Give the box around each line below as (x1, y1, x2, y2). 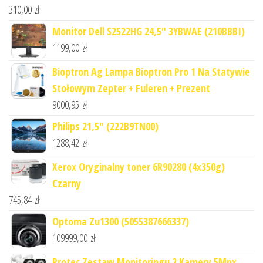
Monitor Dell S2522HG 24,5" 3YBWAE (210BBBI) (52, 23, 245, 38)
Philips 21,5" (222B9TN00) (52, 119, 159, 133)
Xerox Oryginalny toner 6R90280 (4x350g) (52, 159, 225, 174)
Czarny (52, 176, 81, 190)
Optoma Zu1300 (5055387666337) (52, 214, 189, 228)
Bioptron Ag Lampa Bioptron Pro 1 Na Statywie (52, 64, 250, 79)
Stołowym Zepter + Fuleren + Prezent (52, 80, 210, 95)
